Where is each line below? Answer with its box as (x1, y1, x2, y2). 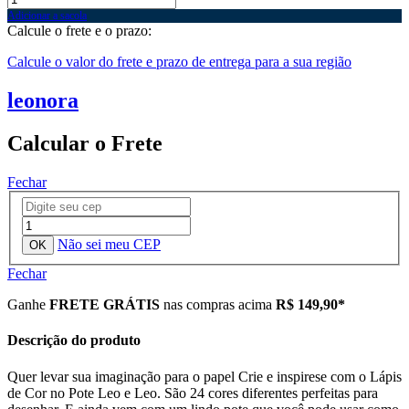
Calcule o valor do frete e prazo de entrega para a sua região (7, 53, 351, 69)
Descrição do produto (7, 332, 141, 349)
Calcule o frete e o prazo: (7, 22, 152, 38)
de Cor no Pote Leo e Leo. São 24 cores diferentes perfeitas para (7, 384, 378, 401)
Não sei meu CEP (58, 236, 161, 253)
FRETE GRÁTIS (49, 297, 160, 313)
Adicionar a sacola (7, 8, 87, 22)
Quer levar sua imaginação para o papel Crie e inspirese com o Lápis (7, 368, 402, 384)
